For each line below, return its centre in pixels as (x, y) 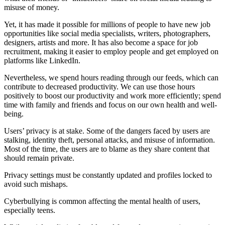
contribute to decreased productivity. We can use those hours (99, 87)
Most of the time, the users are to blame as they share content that (107, 149)
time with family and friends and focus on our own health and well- (110, 105)
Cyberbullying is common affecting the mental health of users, (102, 201)
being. (14, 114)
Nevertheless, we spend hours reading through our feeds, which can (111, 78)
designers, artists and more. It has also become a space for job (101, 43)
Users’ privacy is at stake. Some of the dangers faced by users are (107, 131)
